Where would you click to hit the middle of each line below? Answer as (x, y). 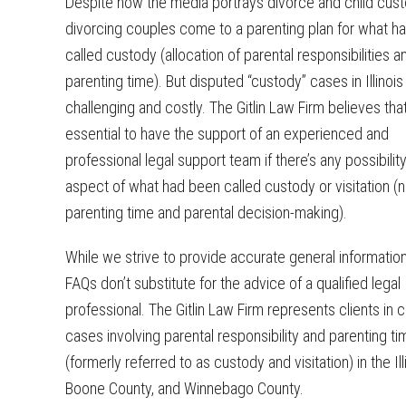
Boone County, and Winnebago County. (184, 388)
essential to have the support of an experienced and (227, 134)
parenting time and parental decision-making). (206, 213)
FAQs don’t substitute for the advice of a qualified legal (233, 283)
